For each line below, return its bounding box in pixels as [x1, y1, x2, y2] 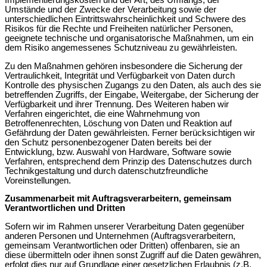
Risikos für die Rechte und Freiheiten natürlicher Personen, [5, 24, 233, 34]
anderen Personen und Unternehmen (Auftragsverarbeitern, [5, 231, 235, 241]
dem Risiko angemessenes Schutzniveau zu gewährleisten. [5, 43, 237, 53]
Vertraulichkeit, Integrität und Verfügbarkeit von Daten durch [5, 70, 235, 80]
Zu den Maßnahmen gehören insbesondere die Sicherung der [5, 61, 243, 71]
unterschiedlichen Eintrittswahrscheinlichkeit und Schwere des [5, 14, 246, 24]
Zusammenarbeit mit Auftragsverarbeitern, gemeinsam [5, 194, 231, 204]
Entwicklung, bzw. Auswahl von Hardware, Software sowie [5, 147, 231, 157]
